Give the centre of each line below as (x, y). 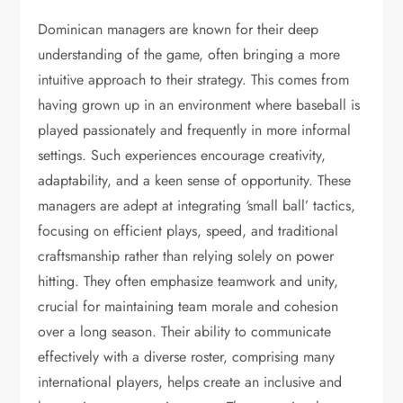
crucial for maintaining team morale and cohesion (188, 306)
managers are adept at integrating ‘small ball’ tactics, (197, 206)
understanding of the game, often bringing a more (189, 54)
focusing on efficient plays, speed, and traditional (188, 231)
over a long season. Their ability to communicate (185, 331)
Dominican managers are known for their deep (179, 29)
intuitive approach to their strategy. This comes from (194, 80)
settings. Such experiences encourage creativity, (182, 155)
